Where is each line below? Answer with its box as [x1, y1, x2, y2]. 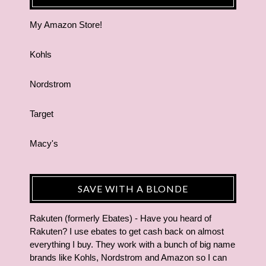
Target [30, 109, 53, 119]
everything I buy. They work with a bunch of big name [30, 239, 235, 249]
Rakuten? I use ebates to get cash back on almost [30, 226, 224, 236]
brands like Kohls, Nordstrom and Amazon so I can [30, 252, 227, 262]
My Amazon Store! [30, 20, 102, 30]
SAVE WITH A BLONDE [78, 183, 188, 194]
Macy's [30, 138, 58, 148]
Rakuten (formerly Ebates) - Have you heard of [30, 213, 211, 223]
